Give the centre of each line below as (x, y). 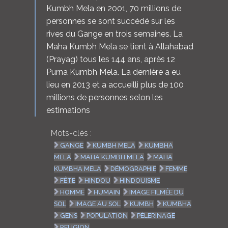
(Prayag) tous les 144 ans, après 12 (110, 60)
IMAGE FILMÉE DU (157, 192)
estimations (68, 110)
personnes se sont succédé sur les (110, 21)
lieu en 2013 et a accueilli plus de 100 (115, 85)
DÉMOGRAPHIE (134, 168)
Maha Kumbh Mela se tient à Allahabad (120, 47)
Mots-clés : (71, 133)
